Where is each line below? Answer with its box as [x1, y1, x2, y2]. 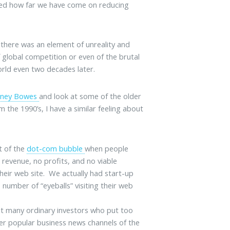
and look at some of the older [39, 91, 142, 102]
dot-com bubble [27, 143, 85, 154]
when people [85, 143, 129, 154]
